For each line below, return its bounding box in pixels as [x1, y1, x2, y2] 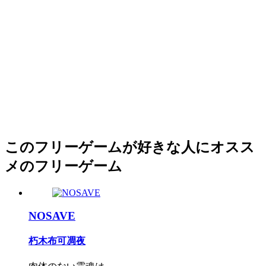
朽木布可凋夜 [28, 236, 85, 246]
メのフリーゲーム [5, 159, 122, 175]
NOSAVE [28, 210, 75, 223]
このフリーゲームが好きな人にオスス [5, 140, 255, 156]
